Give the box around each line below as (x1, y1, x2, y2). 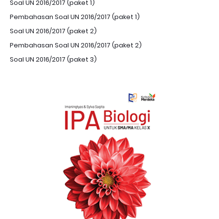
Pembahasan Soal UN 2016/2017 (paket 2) (10, 41, 142, 50)
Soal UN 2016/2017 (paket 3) (10, 55, 97, 65)
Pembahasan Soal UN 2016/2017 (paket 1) (10, 12, 140, 22)
